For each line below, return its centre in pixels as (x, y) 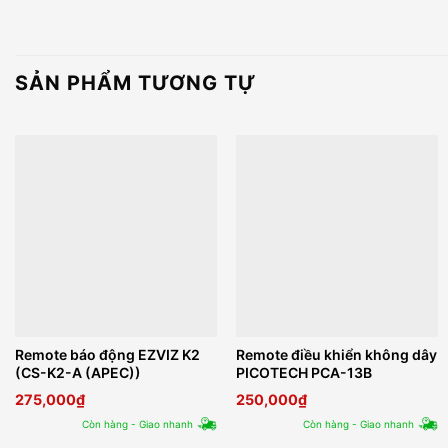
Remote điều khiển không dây (337, 355)
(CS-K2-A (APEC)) (77, 373)
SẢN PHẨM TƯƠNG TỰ (135, 83)
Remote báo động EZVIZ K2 (107, 355)
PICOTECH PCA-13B (304, 373)
